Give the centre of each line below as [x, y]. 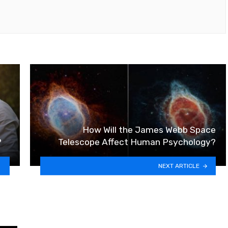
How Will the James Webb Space [149, 130]
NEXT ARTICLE [179, 166]
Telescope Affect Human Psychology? [137, 142]
